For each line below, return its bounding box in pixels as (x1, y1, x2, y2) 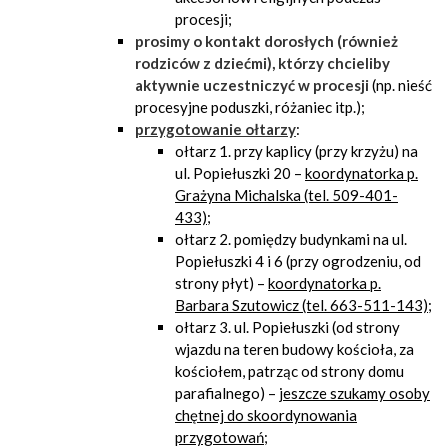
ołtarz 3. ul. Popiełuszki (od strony (175, 318, 400, 336)
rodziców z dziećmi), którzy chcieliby (135, 54, 390, 72)
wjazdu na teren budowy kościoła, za (175, 340, 414, 358)
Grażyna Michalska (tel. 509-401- (175, 186, 398, 204)
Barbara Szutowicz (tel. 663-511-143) (175, 296, 428, 314)
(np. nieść (369, 76, 432, 94)
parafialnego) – (175, 384, 279, 402)
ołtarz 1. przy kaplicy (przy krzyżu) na (175, 142, 418, 160)
